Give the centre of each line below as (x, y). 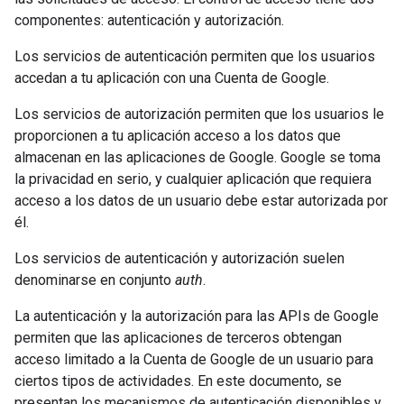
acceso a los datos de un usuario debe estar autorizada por (201, 201)
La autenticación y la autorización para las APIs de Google (197, 316)
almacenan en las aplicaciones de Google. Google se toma (197, 157)
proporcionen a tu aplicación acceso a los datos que (178, 136)
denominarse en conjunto (95, 280)
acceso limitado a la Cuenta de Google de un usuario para (194, 359)
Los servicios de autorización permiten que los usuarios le (199, 114)
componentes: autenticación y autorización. (149, 20)
